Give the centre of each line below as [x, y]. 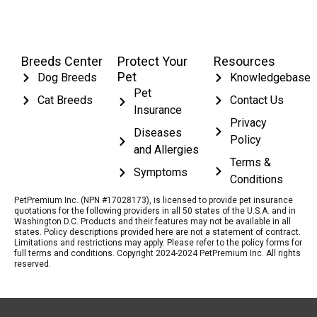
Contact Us [257, 100]
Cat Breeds [65, 100]
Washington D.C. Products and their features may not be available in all [152, 222]
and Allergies [166, 150]
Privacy [248, 123]
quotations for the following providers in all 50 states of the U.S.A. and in [155, 211]
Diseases [157, 133]
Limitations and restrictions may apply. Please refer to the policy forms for [158, 243]
